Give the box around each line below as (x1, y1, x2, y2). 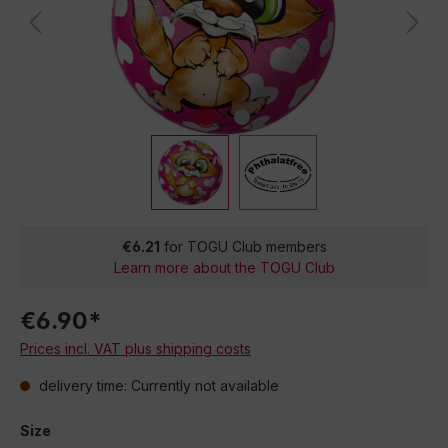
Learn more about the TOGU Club (113, 259, 335, 276)
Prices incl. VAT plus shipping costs (20, 340, 251, 357)
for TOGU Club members (159, 238, 327, 255)
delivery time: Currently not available (35, 377, 279, 394)
